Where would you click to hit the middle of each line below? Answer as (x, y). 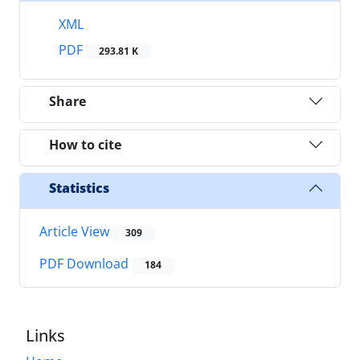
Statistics (79, 188)
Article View (76, 232)
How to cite (85, 144)
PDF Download (86, 264)
